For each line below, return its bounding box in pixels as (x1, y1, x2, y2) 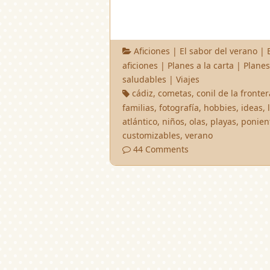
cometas (158, 87, 192, 99)
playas (210, 115, 236, 127)
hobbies (204, 101, 236, 113)
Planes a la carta (168, 59, 234, 71)
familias (122, 101, 154, 113)
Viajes (176, 73, 199, 85)
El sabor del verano (180, 45, 258, 57)
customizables (122, 129, 180, 141)
